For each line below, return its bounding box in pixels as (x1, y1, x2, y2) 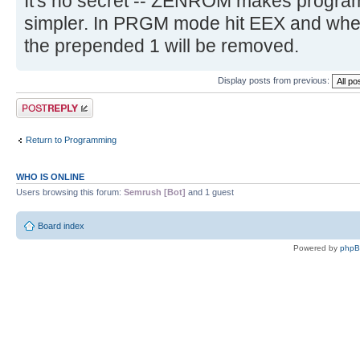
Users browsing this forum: (16, 187, 124, 198)
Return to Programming (26, 134, 117, 145)
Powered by (293, 243, 340, 252)
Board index (38, 220, 84, 231)
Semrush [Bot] (124, 187, 186, 198)
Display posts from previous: (218, 76, 332, 86)
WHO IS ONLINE (16, 172, 84, 182)
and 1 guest (186, 187, 234, 198)
